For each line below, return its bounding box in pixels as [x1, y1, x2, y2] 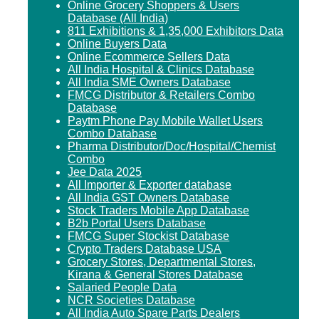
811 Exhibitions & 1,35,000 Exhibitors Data [68, 24, 284, 37]
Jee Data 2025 [68, 165, 142, 178]
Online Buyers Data [68, 37, 167, 50]
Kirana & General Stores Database [68, 268, 244, 281]
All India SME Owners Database [68, 75, 231, 88]
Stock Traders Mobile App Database [68, 204, 250, 216]
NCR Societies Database [68, 293, 196, 306]
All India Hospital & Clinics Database [68, 63, 255, 75]
